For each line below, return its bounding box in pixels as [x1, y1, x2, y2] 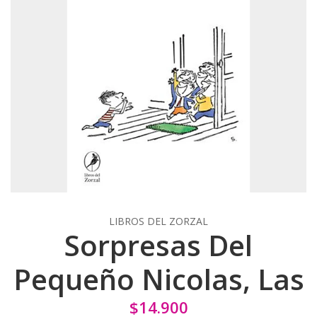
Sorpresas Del [64, 225, 253, 265]
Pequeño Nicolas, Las [13, 259, 304, 299]
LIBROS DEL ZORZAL [109, 214, 208, 228]
